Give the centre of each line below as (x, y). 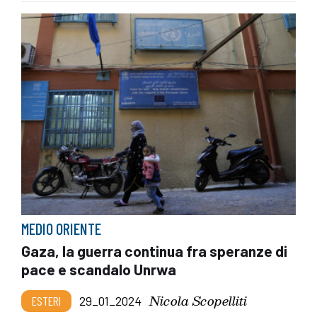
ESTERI (46, 300)
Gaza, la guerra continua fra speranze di (154, 250)
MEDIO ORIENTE (61, 228)
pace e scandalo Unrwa (99, 269)
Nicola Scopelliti (198, 300)
